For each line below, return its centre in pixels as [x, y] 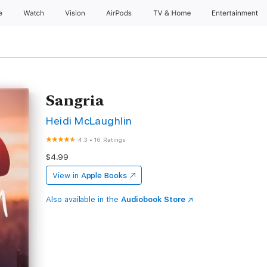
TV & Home [173, 13]
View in [66, 176]
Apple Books [104, 176]
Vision [75, 13]
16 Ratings [110, 139]
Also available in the [83, 199]
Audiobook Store [153, 199]
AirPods [120, 13]
